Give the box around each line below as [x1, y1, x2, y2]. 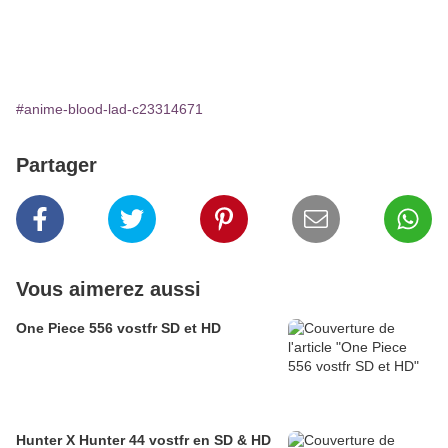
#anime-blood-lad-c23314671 [16, 101, 203, 118]
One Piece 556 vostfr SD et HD [16, 320, 221, 337]
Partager [16, 154, 97, 177]
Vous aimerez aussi [16, 278, 201, 301]
